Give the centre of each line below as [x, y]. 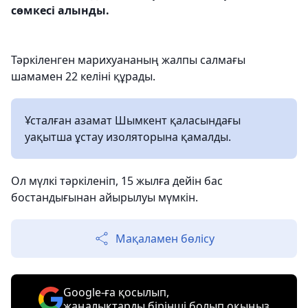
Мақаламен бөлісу [165, 238]
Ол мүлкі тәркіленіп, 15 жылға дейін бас [117, 180]
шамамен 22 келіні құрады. [83, 76]
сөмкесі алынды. [60, 10]
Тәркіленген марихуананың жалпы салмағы [128, 59]
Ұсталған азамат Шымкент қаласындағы [133, 120]
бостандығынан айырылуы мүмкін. [104, 197]
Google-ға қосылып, [116, 292]
